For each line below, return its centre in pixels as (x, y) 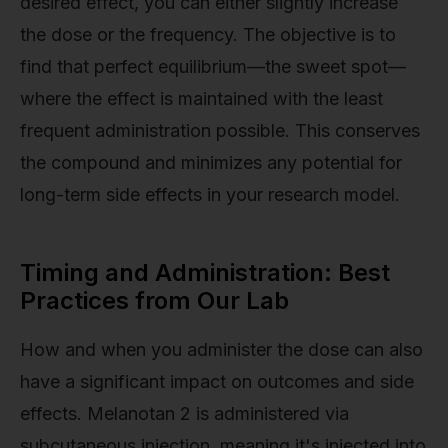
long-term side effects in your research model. (210, 194)
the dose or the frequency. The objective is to (208, 34)
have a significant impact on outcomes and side (217, 381)
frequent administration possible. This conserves (220, 130)
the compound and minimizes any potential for (211, 162)
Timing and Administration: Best (205, 272)
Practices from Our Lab (154, 300)
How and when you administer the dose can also (221, 349)
